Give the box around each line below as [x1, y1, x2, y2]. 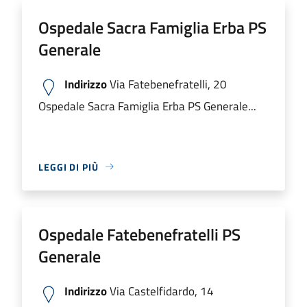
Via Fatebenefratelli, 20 [107, 74, 227, 93]
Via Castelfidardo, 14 [107, 281, 214, 300]
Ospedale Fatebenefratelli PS [38, 221, 241, 247]
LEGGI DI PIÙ [38, 159, 99, 174]
